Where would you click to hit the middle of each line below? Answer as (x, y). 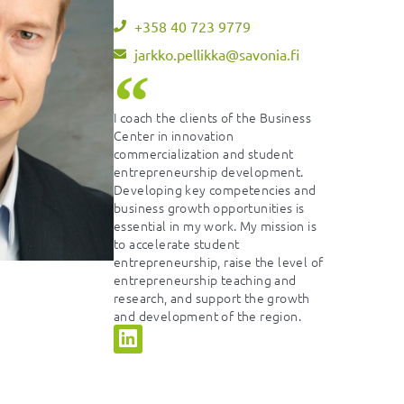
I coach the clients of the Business (212, 117)
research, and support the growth (212, 297)
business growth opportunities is (209, 207)
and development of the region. (207, 315)
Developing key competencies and (215, 189)
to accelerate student (177, 243)
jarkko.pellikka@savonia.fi (216, 54)
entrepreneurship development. (209, 171)
